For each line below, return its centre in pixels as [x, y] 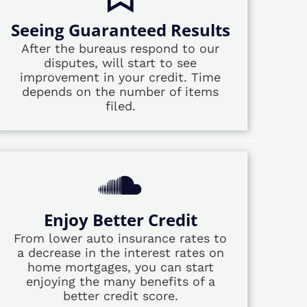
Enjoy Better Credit [120, 220]
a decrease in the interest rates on [120, 253]
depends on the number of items [121, 92]
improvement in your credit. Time [121, 77]
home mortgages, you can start [120, 267]
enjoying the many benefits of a [120, 282]
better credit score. [120, 296]
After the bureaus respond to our [121, 49]
